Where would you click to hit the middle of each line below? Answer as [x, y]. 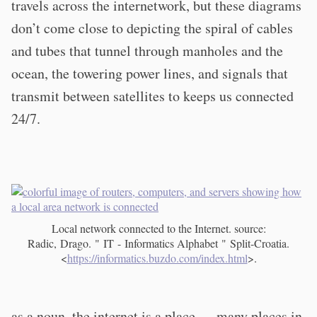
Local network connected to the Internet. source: [158, 228]
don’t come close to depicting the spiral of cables [152, 28]
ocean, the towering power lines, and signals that [150, 73]
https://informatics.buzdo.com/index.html [157, 258]
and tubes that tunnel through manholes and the [147, 51]
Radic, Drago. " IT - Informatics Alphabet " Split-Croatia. [158, 243]
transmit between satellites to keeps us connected [152, 96]
